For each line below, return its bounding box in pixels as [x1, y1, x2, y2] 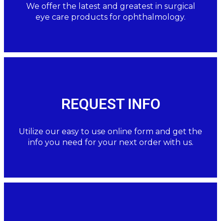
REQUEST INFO [61, 95, 160, 112]
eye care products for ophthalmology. [36, 12, 185, 22]
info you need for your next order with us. [28, 137, 193, 147]
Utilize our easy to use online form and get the [19, 126, 202, 136]
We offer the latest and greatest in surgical [26, 1, 195, 11]
